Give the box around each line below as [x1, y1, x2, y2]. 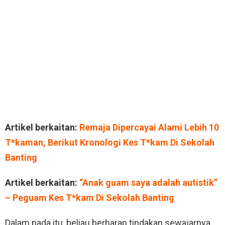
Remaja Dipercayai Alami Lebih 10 [79, 122, 219, 133]
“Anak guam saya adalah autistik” [79, 177, 217, 188]
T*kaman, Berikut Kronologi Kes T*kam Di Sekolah [5, 137, 214, 148]
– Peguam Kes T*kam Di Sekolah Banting [5, 192, 174, 203]
